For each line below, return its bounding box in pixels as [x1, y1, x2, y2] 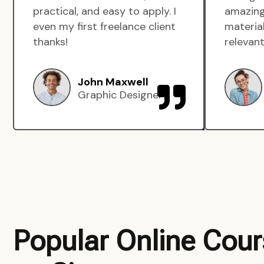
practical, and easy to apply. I [33, 4, 176, 18]
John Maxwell [78, 74, 148, 89]
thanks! [33, 35, 68, 49]
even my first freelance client [33, 19, 176, 34]
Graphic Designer [78, 87, 163, 102]
